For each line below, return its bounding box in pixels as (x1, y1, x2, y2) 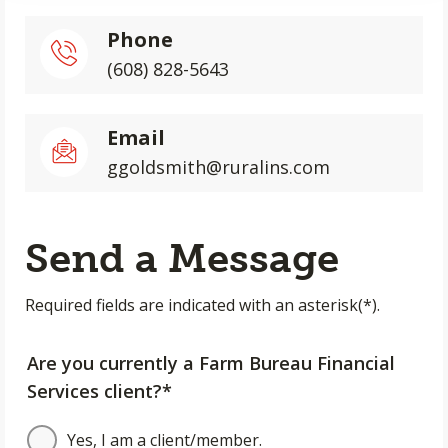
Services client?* (27, 379, 172, 403)
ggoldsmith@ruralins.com (107, 155, 330, 179)
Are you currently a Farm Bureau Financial (27, 351, 395, 375)
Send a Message (25, 234, 339, 282)
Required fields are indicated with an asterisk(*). (25, 294, 380, 316)
